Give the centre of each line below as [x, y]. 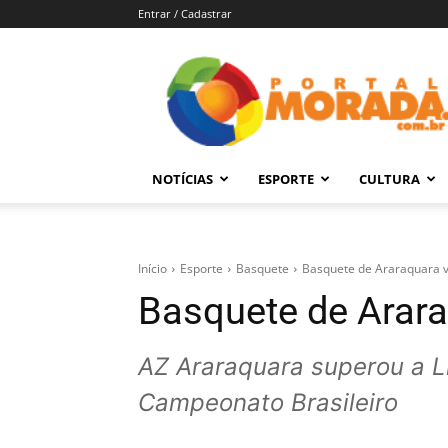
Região [332, 235]
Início [152, 269]
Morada [336, 91]
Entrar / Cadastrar [185, 13]
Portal [330, 67]
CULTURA [389, 179]
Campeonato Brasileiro [268, 403]
